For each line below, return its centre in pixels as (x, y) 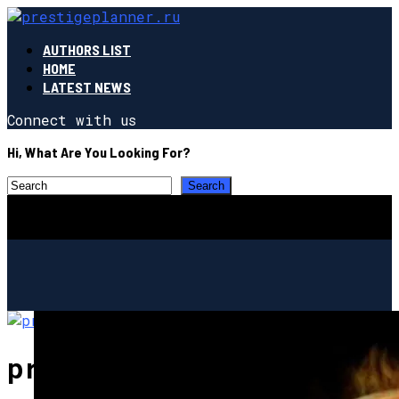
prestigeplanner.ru (161, 368)
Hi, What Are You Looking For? (99, 152)
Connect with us (72, 120)
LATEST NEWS (87, 87)
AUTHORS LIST (87, 49)
